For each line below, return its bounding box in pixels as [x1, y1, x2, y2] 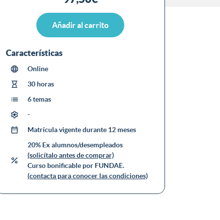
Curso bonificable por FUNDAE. [27, 161, 124, 169]
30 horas [27, 80, 54, 88]
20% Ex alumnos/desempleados [27, 140, 123, 149]
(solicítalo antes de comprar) [27, 151, 114, 159]
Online [27, 64, 48, 73]
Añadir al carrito [52, 20, 109, 29]
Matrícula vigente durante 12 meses [27, 125, 136, 134]
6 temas [27, 95, 51, 103]
